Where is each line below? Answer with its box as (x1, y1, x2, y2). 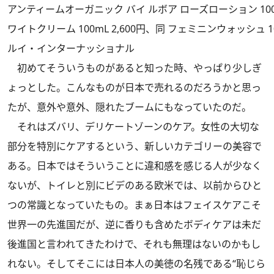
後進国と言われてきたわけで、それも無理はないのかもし (7, 237, 261, 251)
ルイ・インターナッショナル (7, 42, 135, 55)
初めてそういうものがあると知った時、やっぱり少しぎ (7, 61, 262, 75)
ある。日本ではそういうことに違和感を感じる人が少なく (7, 159, 262, 172)
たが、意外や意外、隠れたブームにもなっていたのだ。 (7, 100, 251, 114)
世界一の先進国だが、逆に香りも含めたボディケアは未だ (7, 218, 261, 231)
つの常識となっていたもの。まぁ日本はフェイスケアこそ (7, 198, 261, 212)
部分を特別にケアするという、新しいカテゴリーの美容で (7, 139, 262, 153)
